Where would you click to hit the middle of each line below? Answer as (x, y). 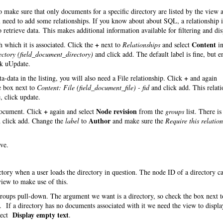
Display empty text (41, 215)
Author (100, 121)
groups (175, 111)
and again (203, 78)
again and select (72, 111)
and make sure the (138, 121)
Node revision (116, 111)
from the (151, 111)
